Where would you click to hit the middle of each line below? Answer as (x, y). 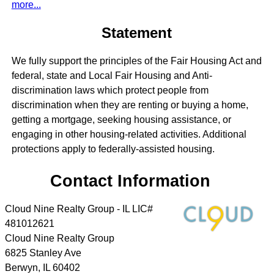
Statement (137, 33)
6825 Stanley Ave (43, 253)
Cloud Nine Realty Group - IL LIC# (79, 209)
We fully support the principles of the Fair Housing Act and (136, 61)
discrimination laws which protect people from (110, 91)
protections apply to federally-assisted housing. (113, 149)
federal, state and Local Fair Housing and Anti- (112, 76)
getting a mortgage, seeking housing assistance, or (121, 120)
